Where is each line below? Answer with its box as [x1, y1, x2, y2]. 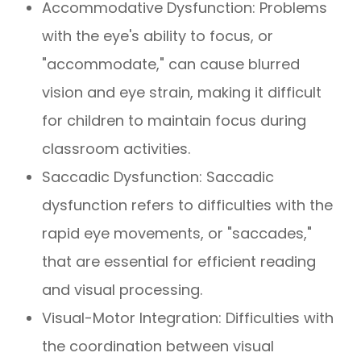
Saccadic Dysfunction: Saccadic [42, 167, 275, 188]
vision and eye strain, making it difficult [42, 82, 322, 103]
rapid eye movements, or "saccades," [42, 223, 313, 244]
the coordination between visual [42, 336, 275, 357]
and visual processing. [42, 280, 203, 301]
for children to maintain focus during [42, 110, 307, 131]
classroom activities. [42, 139, 191, 160]
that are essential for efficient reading [42, 251, 317, 272]
